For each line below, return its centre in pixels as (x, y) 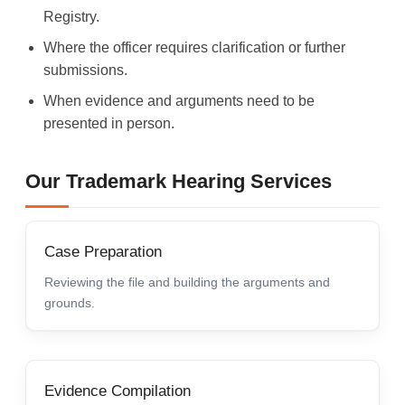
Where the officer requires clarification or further (194, 47)
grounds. (70, 302)
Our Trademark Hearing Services (179, 181)
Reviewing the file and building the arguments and (187, 282)
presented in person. (109, 123)
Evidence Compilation (118, 391)
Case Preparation (103, 251)
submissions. (85, 70)
